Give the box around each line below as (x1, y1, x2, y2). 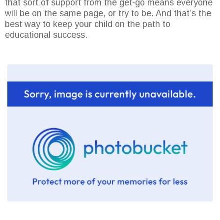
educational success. (5, 30, 87, 40)
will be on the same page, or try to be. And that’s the (5, 8, 211, 19)
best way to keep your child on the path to (5, 19, 170, 29)
